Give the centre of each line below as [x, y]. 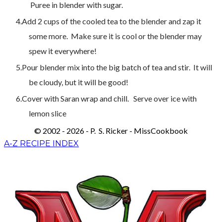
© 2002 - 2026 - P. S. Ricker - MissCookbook [111, 130]
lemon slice [48, 113]
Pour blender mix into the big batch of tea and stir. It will [117, 67]
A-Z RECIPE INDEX [41, 143]
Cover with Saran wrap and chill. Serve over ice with [109, 98]
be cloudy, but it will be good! [79, 82]
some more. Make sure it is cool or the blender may [115, 36]
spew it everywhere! [63, 51]
